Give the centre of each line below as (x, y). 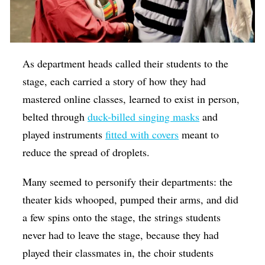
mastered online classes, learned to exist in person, (131, 99)
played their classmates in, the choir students (118, 253)
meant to (199, 135)
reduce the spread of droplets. (88, 152)
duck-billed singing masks (144, 117)
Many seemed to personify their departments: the (128, 182)
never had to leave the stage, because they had (121, 235)
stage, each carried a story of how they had (114, 81)
